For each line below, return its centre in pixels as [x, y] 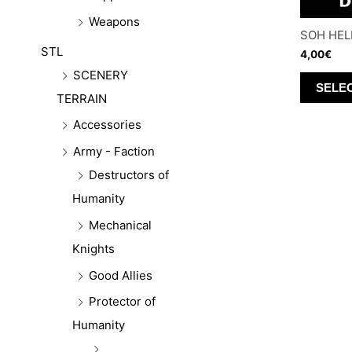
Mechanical [120, 225]
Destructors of [129, 175]
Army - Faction [114, 152]
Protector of [122, 302]
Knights [93, 248]
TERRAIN [82, 98]
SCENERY [101, 75]
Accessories [107, 125]
